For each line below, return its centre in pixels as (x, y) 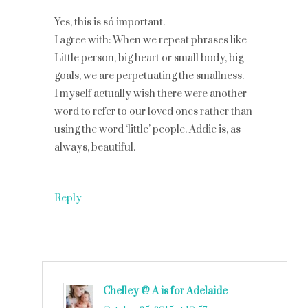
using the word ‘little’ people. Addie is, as (147, 130)
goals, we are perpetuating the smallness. (149, 76)
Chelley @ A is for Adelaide (165, 291)
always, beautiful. (95, 147)
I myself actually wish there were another (151, 94)
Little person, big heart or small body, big (149, 58)
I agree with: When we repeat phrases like (151, 40)
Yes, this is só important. (110, 22)
